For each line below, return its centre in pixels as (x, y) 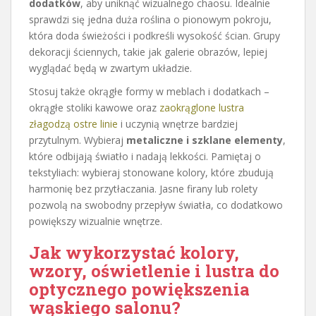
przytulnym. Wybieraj (78, 140)
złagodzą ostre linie (73, 123)
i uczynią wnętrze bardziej (178, 123)
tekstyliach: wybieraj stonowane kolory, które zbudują (151, 172)
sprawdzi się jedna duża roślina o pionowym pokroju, (150, 19)
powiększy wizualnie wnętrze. (96, 221)
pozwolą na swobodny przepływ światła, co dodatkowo (156, 205)
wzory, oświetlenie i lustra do (154, 271)
